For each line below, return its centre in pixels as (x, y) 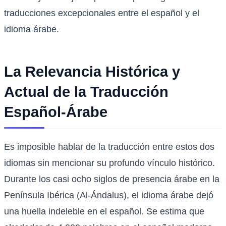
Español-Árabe (56, 112)
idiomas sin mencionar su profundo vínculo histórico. (109, 163)
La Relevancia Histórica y (92, 72)
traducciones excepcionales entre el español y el (102, 13)
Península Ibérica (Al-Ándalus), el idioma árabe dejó (109, 195)
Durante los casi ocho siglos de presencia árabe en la (112, 179)
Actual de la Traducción (86, 92)
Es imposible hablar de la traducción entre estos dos (109, 147)
